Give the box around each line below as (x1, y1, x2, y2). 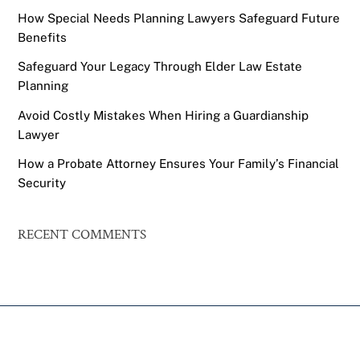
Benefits (18, 31, 67, 45)
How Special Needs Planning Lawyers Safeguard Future (18, 11, 341, 26)
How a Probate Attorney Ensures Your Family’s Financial (18, 156, 340, 170)
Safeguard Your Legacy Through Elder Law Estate (18, 59, 303, 74)
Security (18, 175, 67, 190)
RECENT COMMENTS (18, 226, 147, 244)
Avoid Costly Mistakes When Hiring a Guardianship (18, 108, 309, 122)
